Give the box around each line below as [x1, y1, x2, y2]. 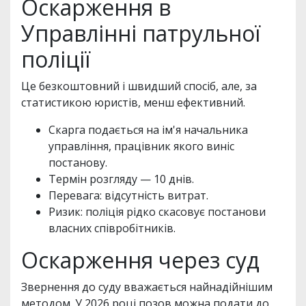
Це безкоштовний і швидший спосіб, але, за [21, 78, 257, 94]
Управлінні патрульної [21, 18, 260, 48]
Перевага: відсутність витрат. [48, 187, 208, 203]
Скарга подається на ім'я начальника [48, 122, 248, 137]
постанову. [48, 154, 107, 170]
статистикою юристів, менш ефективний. [21, 94, 245, 110]
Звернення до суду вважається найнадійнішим [21, 279, 273, 294]
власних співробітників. [48, 220, 176, 236]
